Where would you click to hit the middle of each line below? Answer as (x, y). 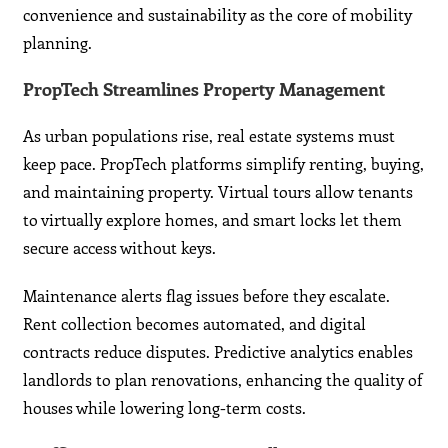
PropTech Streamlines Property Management (204, 89)
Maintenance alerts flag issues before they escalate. (207, 296)
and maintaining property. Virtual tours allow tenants (218, 192)
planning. (58, 43)
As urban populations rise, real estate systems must (209, 136)
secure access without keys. (120, 248)
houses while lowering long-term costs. (165, 408)
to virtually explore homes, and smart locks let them (213, 220)
